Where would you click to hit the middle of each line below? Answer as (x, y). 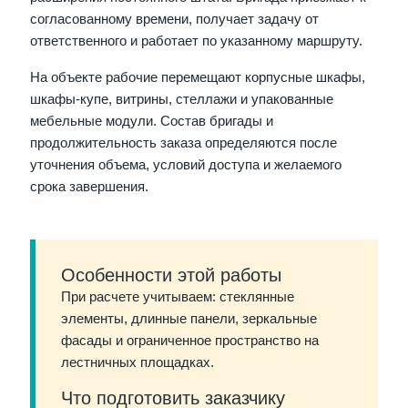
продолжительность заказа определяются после (184, 143)
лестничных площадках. (138, 363)
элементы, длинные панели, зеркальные (189, 319)
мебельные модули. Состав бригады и (152, 122)
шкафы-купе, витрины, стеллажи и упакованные (182, 100)
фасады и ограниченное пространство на (190, 341)
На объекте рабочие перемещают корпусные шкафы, (198, 78)
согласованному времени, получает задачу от (175, 20)
